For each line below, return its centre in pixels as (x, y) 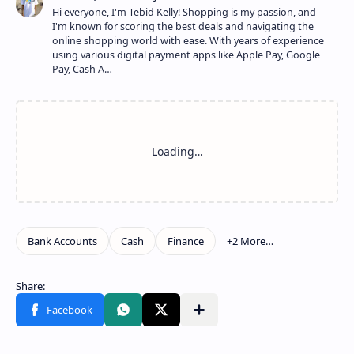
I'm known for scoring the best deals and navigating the (183, 26)
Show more (299, 240)
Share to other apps (235, 316)
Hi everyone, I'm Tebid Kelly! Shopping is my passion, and (184, 12)
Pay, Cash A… (82, 69)
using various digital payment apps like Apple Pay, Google (186, 55)
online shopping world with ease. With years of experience (188, 40)
